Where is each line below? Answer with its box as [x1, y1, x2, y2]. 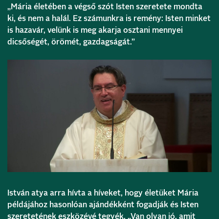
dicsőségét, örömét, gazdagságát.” [7, 38, 135, 46]
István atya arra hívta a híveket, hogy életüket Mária [7, 189, 198, 197]
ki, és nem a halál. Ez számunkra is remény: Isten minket [7, 15, 211, 23]
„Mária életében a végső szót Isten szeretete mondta [7, 3, 202, 11]
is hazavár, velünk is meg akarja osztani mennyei [7, 26, 183, 35]
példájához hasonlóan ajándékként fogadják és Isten [7, 200, 198, 209]
